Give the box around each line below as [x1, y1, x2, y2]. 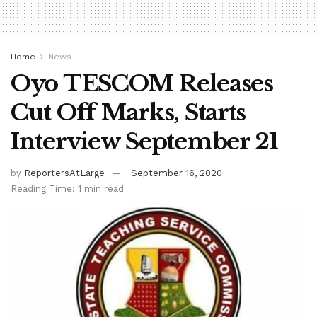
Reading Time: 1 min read [11, 183, 124, 194]
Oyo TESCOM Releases [11, 69, 273, 98]
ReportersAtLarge [24, 167, 105, 178]
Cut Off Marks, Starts [11, 98, 246, 127]
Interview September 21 [11, 127, 278, 156]
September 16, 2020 [131, 167, 222, 178]
